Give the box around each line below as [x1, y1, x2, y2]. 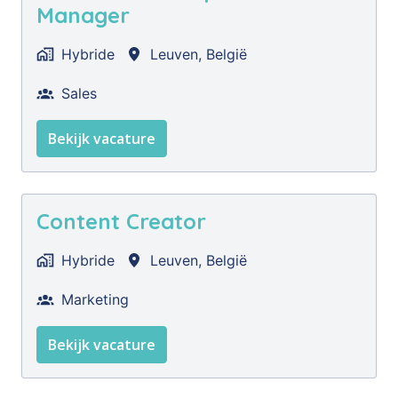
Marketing [61, 291, 129, 308]
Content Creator [36, 208, 206, 235]
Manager [36, 2, 130, 28]
